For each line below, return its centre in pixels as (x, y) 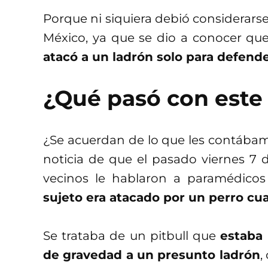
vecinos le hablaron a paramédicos (154, 178)
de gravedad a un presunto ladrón (152, 255)
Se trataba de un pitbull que (132, 235)
